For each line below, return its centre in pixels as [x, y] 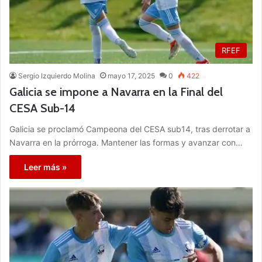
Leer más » [45, 167]
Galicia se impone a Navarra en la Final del [116, 92]
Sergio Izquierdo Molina [57, 76]
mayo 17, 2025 [131, 76]
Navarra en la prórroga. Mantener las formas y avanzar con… [126, 143]
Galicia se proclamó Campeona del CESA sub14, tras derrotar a [130, 129]
